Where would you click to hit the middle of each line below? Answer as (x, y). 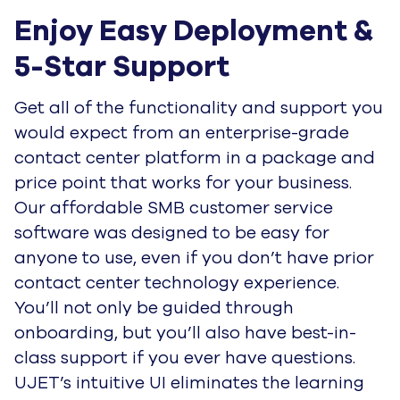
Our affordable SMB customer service (174, 208)
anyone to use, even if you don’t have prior (194, 258)
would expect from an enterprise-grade (182, 133)
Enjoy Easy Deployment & (194, 31)
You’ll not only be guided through (154, 308)
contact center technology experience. (177, 283)
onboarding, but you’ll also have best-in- (185, 333)
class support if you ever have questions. (185, 358)
